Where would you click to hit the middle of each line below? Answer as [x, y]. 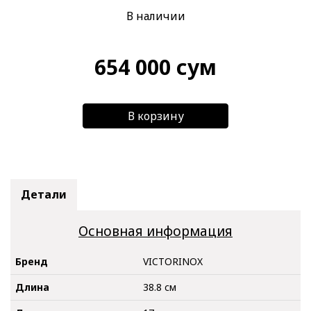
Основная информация [155, 232]
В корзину [155, 116]
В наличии [155, 16]
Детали [44, 195]
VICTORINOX [173, 261]
